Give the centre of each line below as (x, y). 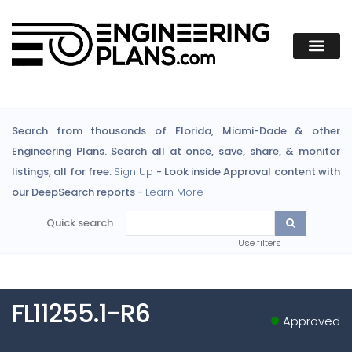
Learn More (174, 192)
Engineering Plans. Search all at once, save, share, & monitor (176, 152)
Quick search (81, 223)
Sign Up (134, 172)
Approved (312, 321)
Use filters (259, 243)
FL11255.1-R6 (81, 313)
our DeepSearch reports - (79, 192)
